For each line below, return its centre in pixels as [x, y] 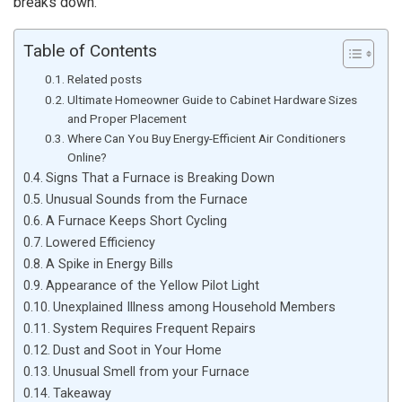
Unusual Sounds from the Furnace [146, 199]
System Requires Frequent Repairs [154, 328]
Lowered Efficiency [100, 242]
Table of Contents [90, 50]
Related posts [104, 79]
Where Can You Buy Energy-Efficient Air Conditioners [206, 138]
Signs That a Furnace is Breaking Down [160, 178]
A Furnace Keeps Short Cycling [136, 221]
